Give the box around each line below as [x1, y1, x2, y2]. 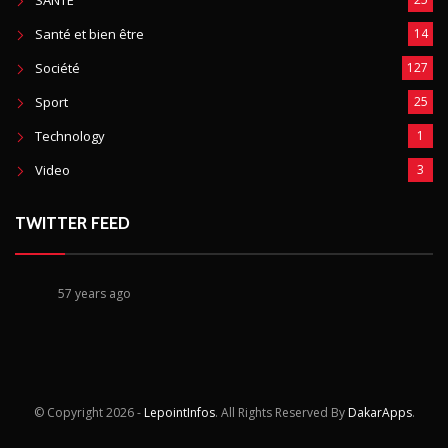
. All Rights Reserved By [214, 404, 348, 422]
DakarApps [347, 404, 412, 422]
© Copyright [33, 404, 103, 422]
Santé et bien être [35, 25, 144, 44]
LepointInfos [143, 404, 215, 422]
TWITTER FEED [15, 213, 130, 234]
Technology [35, 127, 105, 146]
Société [35, 59, 80, 78]
